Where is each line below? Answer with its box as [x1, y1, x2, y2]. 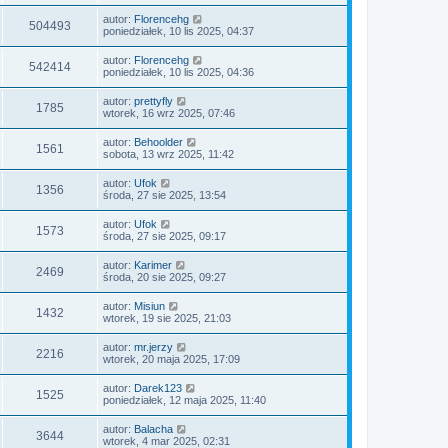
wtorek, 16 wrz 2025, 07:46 [103, 107, 235, 119]
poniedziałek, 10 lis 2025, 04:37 [103, 25, 254, 37]
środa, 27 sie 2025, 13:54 [103, 189, 226, 201]
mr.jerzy [134, 341, 173, 353]
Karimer [134, 259, 172, 271]
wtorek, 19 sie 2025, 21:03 [103, 312, 231, 324]
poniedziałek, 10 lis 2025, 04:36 [103, 66, 254, 78]
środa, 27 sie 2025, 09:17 [103, 230, 226, 242]
